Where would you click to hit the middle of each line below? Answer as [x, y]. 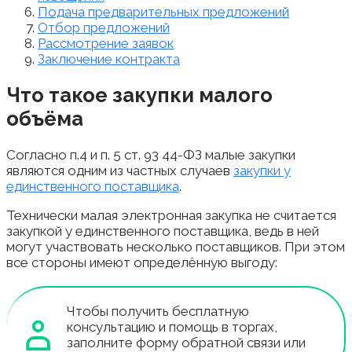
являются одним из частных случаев [120, 170]
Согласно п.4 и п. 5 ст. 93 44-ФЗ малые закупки [151, 154]
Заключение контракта [109, 59]
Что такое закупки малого [139, 95]
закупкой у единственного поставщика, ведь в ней [163, 231]
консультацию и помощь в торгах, [172, 326]
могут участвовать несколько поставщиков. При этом [176, 246]
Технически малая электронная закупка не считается [171, 215]
